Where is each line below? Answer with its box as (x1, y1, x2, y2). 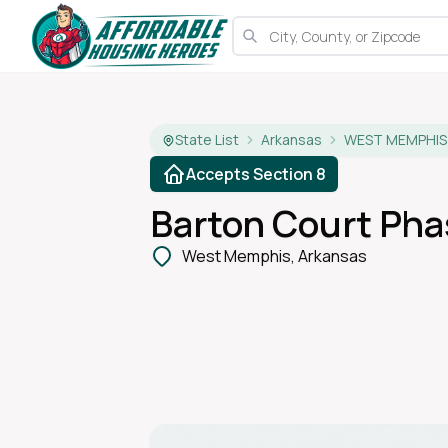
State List (175, 130, 240, 149)
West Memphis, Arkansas (182, 245, 368, 267)
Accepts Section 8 (186, 163, 327, 185)
